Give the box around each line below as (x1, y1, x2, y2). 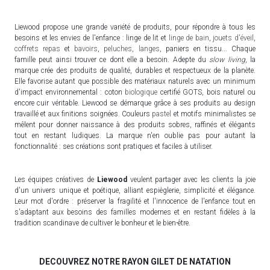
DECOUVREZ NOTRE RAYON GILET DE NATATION (39, 257, 231, 267)
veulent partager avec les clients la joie (127, 175, 256, 184)
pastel (152, 110, 172, 119)
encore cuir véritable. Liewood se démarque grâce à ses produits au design (14, 99, 256, 108)
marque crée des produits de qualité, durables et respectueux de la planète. (14, 66, 256, 75)
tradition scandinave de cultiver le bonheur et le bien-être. (14, 219, 190, 228)
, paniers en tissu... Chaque (159, 45, 256, 54)
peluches (104, 45, 133, 54)
